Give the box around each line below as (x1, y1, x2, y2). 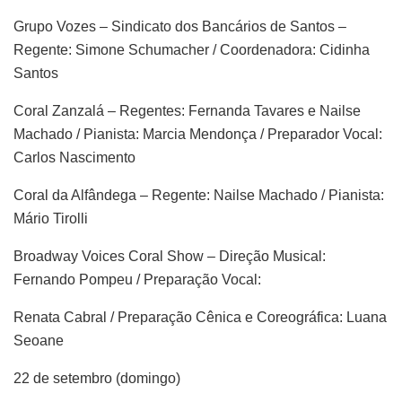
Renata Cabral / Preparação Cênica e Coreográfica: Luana (13, 310, 387, 326)
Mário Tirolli (13, 211, 88, 227)
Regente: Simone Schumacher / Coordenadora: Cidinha (13, 42, 370, 58)
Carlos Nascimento (13, 150, 135, 166)
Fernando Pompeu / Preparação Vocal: (13, 272, 261, 288)
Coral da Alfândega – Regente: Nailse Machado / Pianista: (13, 188, 384, 204)
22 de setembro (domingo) (13, 371, 180, 387)
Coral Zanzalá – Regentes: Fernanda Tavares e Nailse (13, 103, 361, 119)
